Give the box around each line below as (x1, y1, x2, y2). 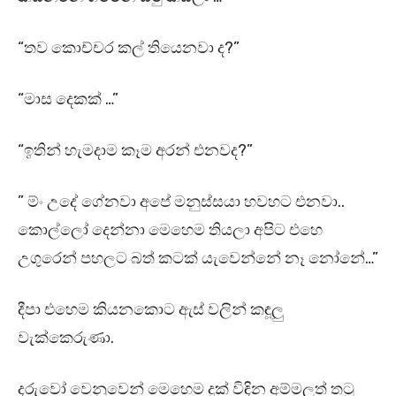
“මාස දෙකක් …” (18, 89, 118, 110)
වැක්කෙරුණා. (18, 328, 114, 348)
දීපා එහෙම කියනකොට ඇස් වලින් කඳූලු (18, 300, 284, 320)
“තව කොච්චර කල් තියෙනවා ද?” (18, 38, 240, 58)
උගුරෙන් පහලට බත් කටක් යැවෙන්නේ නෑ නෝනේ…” (18, 248, 378, 269)
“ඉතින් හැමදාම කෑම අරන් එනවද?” (18, 141, 253, 161)
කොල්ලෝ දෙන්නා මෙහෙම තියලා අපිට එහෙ (18, 220, 323, 240)
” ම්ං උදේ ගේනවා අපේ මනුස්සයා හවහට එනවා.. (18, 192, 345, 212)
